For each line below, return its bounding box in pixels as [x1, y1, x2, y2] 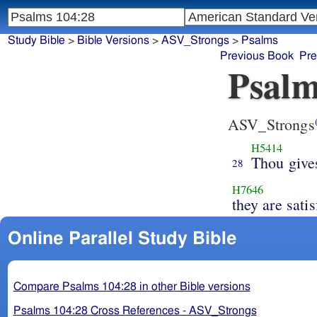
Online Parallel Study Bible [7, 229, 237, 248]
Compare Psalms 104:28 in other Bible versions [13, 280, 250, 292]
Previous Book [220, 50, 294, 62]
